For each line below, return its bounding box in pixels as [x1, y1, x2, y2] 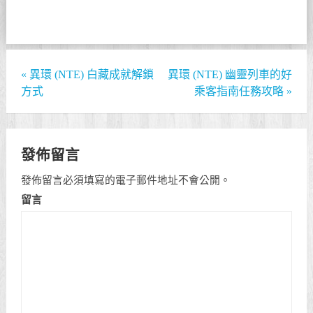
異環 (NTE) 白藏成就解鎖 [27, 68, 154, 80]
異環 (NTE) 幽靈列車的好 [167, 68, 292, 80]
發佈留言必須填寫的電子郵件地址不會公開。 [21, 173, 231, 187]
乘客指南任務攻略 [194, 85, 286, 97]
